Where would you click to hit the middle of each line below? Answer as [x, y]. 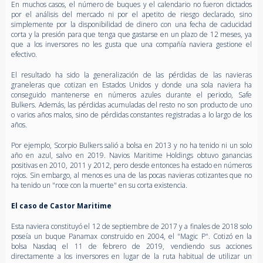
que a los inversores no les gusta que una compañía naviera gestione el [131, 44]
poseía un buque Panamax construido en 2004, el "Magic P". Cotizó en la [131, 236]
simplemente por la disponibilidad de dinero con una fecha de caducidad [131, 24]
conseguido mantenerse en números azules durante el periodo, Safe [131, 95]
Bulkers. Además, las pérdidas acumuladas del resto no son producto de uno [131, 104]
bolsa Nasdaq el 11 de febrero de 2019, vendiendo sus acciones [131, 246]
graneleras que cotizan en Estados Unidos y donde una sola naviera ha [131, 85]
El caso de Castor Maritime [61, 205]
